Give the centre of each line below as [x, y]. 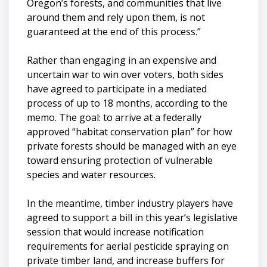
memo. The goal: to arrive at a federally [114, 117]
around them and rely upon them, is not [116, 17]
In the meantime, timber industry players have [130, 203]
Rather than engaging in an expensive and [122, 60]
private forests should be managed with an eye [132, 146]
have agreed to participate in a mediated [117, 89]
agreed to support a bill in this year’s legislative [132, 217]
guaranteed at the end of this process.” [114, 31]
